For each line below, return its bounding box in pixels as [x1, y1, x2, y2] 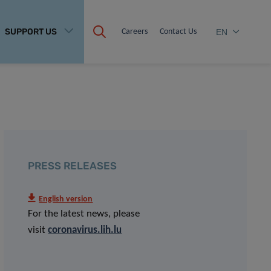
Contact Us [160, 27, 197, 36]
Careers [122, 27, 148, 36]
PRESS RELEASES [28, 160, 117, 172]
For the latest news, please [28, 209, 140, 219]
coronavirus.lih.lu [48, 225, 122, 235]
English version [39, 195, 93, 203]
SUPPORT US [4, 27, 57, 37]
